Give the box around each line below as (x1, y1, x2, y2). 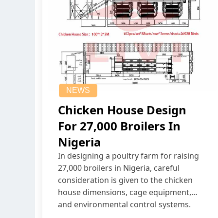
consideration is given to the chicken (58, 175, 193, 186)
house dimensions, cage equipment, (58, 187, 191, 198)
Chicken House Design (58, 102, 186, 118)
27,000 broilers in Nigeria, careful (58, 163, 180, 174)
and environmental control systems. (58, 199, 191, 210)
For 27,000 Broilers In (58, 118, 181, 134)
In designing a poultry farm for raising (58, 150, 199, 162)
